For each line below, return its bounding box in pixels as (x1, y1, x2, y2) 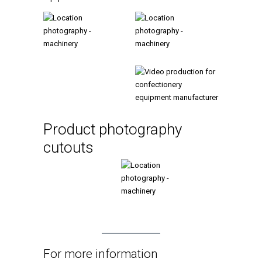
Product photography (43, 120, 182, 138)
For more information (43, 246, 158, 261)
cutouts (43, 138, 94, 156)
